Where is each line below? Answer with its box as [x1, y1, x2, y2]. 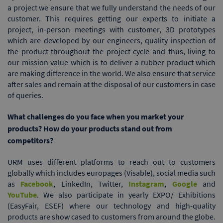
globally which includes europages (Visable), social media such [7, 167, 216, 178]
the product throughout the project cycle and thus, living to [7, 46, 216, 56]
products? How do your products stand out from [7, 123, 172, 133]
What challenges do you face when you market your [7, 111, 184, 121]
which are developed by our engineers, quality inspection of [7, 35, 216, 45]
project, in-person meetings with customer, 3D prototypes [7, 24, 216, 34]
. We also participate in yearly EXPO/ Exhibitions [37, 189, 216, 200]
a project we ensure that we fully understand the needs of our [7, 2, 216, 12]
